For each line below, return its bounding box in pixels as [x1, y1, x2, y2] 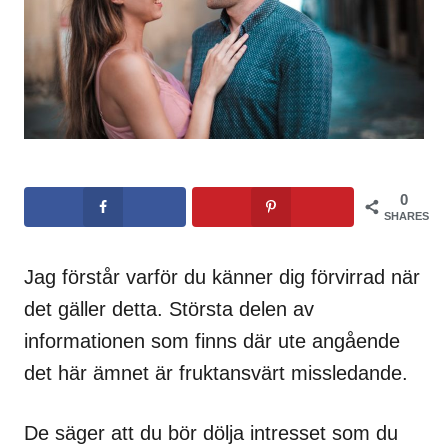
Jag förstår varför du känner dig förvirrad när [24, 266, 420, 289]
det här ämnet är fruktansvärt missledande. [24, 362, 408, 385]
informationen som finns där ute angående [24, 330, 400, 353]
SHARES [384, 210, 429, 223]
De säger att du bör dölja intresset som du [24, 422, 398, 445]
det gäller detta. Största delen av [24, 298, 314, 321]
